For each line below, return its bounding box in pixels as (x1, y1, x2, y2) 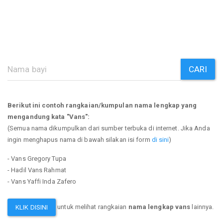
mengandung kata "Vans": (7, 112, 90, 120)
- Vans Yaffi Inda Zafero (7, 177, 77, 185)
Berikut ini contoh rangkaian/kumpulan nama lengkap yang (7, 101, 197, 109)
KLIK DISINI (15, 203, 48, 211)
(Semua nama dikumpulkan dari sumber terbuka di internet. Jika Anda (7, 124, 210, 132)
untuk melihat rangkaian (56, 203, 128, 211)
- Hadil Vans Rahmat (7, 166, 66, 174)
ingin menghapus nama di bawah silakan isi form (7, 135, 152, 143)
